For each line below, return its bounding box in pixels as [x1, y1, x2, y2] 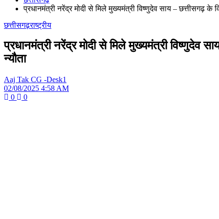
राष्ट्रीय [30, 21, 51, 29]
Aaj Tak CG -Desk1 [4, 75, 66, 84]
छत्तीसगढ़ [4, 21, 30, 29]
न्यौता [4, 52, 26, 66]
